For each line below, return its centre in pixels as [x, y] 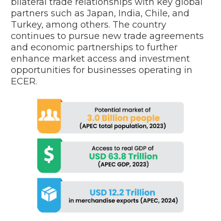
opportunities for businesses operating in [102, 70]
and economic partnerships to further [94, 47]
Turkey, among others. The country [89, 25]
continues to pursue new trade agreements [108, 36]
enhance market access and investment [101, 59]
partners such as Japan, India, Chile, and [100, 13]
